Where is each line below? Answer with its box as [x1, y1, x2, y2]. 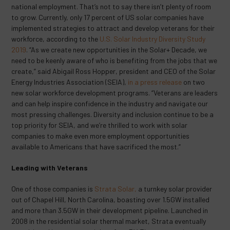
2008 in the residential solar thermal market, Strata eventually [11, 217, 206, 225]
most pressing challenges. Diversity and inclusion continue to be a [11, 110, 214, 119]
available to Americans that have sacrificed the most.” [11, 142, 183, 151]
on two [182, 78, 205, 86]
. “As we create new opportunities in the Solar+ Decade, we [26, 45, 207, 54]
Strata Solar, [94, 184, 137, 193]
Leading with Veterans [11, 163, 90, 172]
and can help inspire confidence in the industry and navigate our [11, 99, 208, 108]
